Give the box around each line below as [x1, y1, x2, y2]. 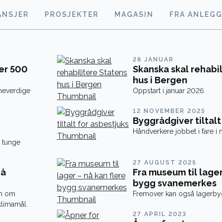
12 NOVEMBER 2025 [132, 108, 206, 114]
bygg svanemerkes [132, 178, 217, 188]
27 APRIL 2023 [132, 211, 187, 218]
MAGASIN [114, 10, 154, 18]
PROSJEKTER [45, 10, 99, 18]
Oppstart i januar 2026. [132, 87, 205, 95]
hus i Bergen [132, 75, 187, 85]
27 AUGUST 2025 [132, 159, 197, 166]
